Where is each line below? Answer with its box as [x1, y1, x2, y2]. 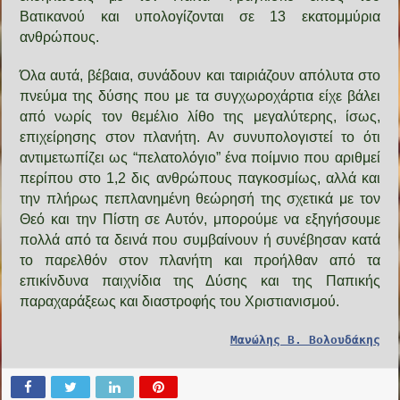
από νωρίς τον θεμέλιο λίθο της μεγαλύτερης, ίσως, [20, 108, 380, 124]
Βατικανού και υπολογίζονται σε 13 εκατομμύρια [20, 8, 380, 24]
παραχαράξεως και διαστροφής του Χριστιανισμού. [20, 293, 340, 309]
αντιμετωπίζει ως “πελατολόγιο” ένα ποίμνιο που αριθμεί [20, 149, 380, 165]
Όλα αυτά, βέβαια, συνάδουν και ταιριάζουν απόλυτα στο [20, 67, 380, 83]
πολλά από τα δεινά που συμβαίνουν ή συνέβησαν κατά [20, 231, 380, 247]
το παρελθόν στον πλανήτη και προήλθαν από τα [20, 252, 380, 268]
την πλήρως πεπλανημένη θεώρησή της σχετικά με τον [20, 190, 380, 206]
